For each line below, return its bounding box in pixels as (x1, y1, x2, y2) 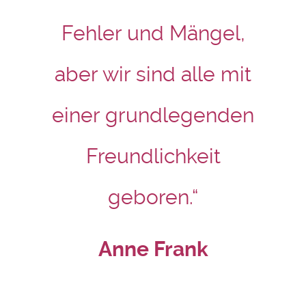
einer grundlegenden (52, 103, 254, 127)
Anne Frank (98, 237, 208, 262)
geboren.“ (108, 185, 198, 209)
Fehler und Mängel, (61, 21, 245, 45)
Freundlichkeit (85, 144, 221, 168)
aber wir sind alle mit (55, 62, 251, 86)
